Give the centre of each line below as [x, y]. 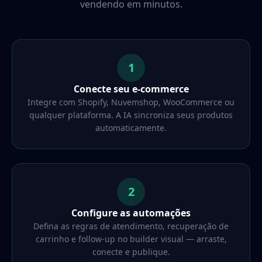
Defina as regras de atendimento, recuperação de [131, 226]
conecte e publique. [131, 251]
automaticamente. [131, 127]
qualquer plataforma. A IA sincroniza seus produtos [131, 115]
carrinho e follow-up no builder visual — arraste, [131, 239]
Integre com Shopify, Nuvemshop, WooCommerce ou [131, 102]
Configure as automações [131, 213]
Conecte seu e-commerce [131, 89]
